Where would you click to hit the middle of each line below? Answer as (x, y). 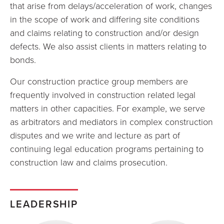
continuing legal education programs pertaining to (107, 148)
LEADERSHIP (44, 204)
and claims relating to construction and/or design (104, 32)
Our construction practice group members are (99, 81)
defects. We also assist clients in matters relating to (108, 46)
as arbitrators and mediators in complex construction (111, 121)
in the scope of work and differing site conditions (105, 19)
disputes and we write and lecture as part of (95, 135)
